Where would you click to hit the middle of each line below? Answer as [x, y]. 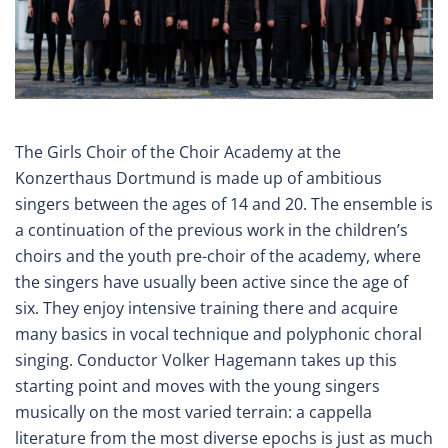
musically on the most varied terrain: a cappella [193, 411]
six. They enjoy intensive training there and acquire [206, 307]
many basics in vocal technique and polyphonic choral [218, 333]
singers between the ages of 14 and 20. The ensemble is [224, 203]
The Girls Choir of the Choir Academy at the [178, 151]
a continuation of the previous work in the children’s [211, 229]
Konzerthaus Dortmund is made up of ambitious [198, 177]
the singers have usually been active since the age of [211, 281]
